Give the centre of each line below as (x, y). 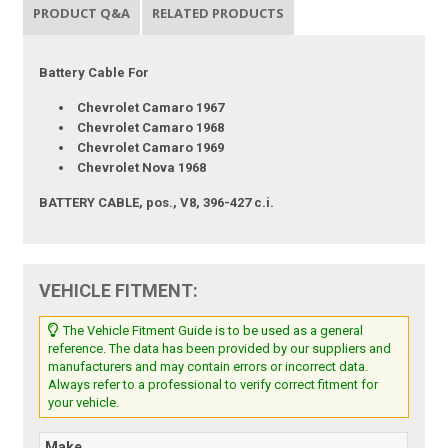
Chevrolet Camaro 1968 (151, 127)
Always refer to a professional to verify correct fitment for (213, 384)
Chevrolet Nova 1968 (142, 167)
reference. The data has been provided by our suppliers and (220, 348)
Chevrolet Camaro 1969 (151, 147)
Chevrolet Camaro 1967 (151, 107)
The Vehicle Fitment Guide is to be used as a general (212, 330)
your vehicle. (84, 402)
